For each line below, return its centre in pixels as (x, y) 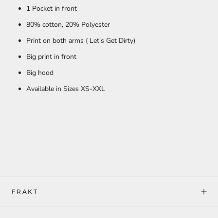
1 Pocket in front (52, 9)
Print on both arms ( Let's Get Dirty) (81, 41)
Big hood (40, 73)
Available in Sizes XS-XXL (66, 89)
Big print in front (51, 57)
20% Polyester (88, 25)
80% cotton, (46, 25)
